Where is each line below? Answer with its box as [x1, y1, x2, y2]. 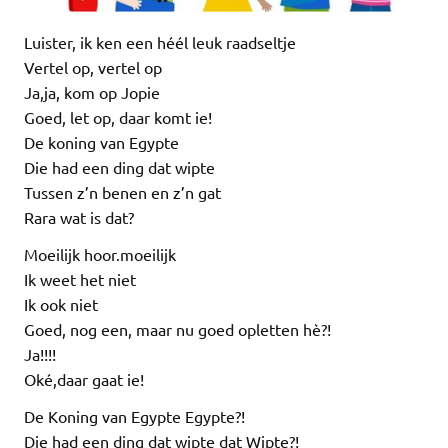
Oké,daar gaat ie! [24, 369, 144, 390]
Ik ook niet [24, 294, 98, 315]
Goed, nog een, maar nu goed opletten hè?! [24, 319, 331, 340]
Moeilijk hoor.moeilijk [24, 244, 176, 265]
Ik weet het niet [24, 269, 136, 290]
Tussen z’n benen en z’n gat [24, 182, 221, 203]
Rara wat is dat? [24, 207, 134, 228]
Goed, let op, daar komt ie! [24, 107, 212, 128]
